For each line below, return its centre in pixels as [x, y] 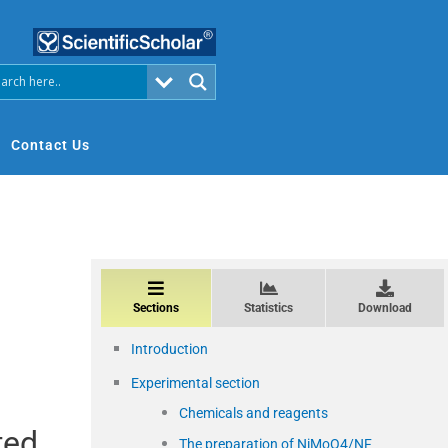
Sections [156, 307]
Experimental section [195, 382]
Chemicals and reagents [253, 412]
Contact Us [50, 144]
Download [385, 307]
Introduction [169, 348]
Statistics [268, 307]
